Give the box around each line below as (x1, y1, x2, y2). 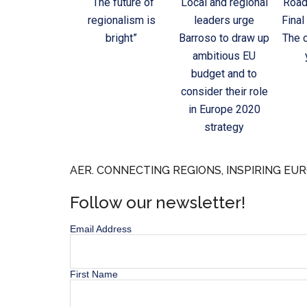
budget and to (191, 67, 257, 81)
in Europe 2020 (188, 103, 260, 116)
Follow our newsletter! (70, 193, 245, 213)
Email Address (70, 223, 132, 235)
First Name (70, 269, 118, 280)
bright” (106, 32, 137, 45)
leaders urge (194, 14, 254, 27)
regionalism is (87, 14, 156, 27)
